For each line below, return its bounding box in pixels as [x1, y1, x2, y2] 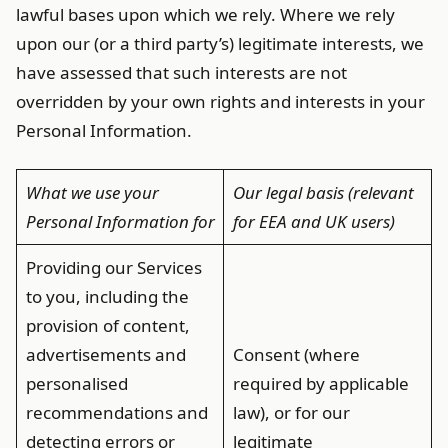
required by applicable [232, 372, 409, 395]
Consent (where [232, 343, 360, 366]
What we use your [25, 181, 159, 204]
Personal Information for [25, 210, 215, 233]
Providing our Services [25, 256, 202, 279]
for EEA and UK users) [232, 210, 395, 233]
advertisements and [25, 343, 186, 366]
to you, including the [25, 285, 189, 308]
